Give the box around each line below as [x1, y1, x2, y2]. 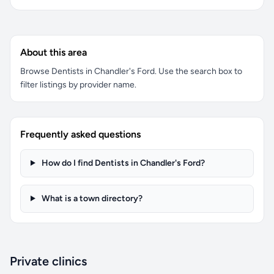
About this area [20, 46, 87, 58]
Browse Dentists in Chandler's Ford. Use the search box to [20, 66, 242, 76]
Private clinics [10, 254, 87, 268]
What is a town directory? [39, 193, 143, 204]
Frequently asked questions [20, 128, 141, 140]
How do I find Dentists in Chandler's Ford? [39, 158, 205, 168]
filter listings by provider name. [20, 80, 136, 90]
